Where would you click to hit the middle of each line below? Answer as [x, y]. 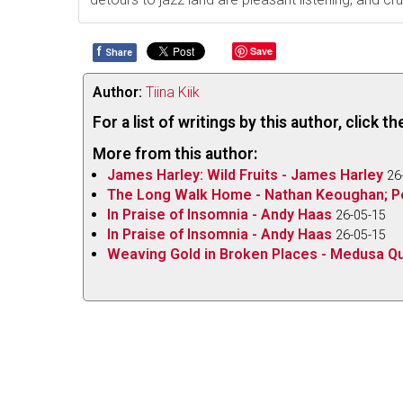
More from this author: [175, 153]
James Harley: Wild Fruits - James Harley [245, 175]
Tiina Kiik [173, 92]
